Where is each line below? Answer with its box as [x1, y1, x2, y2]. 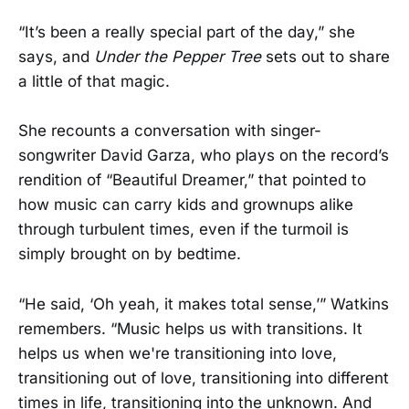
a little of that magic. [18, 72, 170, 91]
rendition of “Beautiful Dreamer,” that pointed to [18, 171, 366, 190]
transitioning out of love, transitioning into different [18, 368, 389, 387]
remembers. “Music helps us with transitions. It [18, 319, 362, 338]
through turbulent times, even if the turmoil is [18, 220, 349, 239]
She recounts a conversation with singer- [18, 121, 321, 141]
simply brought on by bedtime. [18, 245, 241, 264]
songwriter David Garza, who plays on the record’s [18, 146, 389, 165]
